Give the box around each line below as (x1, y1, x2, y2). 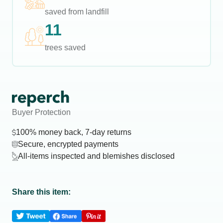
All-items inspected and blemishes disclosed (18, 152, 175, 160)
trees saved (45, 43, 86, 52)
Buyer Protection (12, 108, 71, 116)
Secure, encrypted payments (18, 140, 118, 148)
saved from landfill (45, 7, 109, 16)
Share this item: (12, 188, 71, 196)
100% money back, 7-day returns (16, 128, 131, 136)
